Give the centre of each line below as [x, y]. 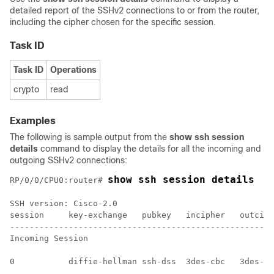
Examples [33, 121]
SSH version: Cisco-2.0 [64, 203]
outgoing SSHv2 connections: [68, 160]
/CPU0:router [68, 180]
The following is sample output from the [90, 137]
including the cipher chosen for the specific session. [113, 22]
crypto [26, 89]
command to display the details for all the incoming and [150, 149]
